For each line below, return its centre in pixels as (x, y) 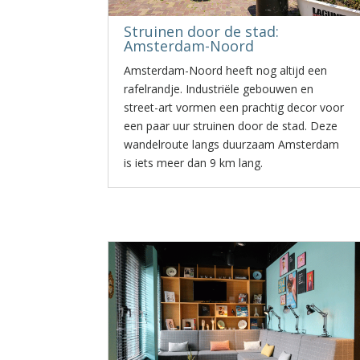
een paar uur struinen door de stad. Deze (231, 126)
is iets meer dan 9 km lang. (194, 163)
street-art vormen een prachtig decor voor (234, 107)
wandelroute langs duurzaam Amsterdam (232, 144)
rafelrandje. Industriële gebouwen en (219, 89)
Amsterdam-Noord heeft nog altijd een (226, 70)
